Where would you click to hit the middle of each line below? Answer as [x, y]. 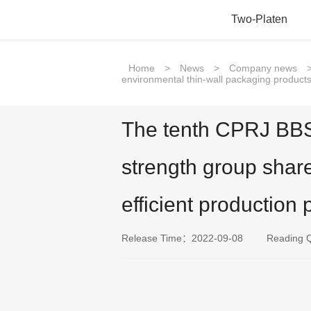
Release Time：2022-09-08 [182, 238]
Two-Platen [259, 19]
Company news [263, 68]
